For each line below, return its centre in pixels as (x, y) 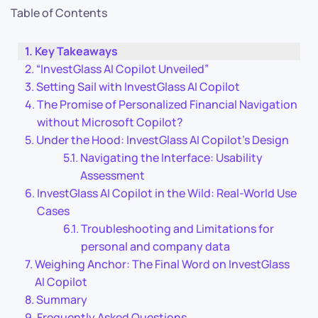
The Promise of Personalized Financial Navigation (168, 104)
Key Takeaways (77, 51)
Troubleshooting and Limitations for (178, 229)
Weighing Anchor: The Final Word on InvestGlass (163, 264)
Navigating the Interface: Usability (172, 158)
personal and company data (156, 246)
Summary (62, 300)
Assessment (113, 175)
